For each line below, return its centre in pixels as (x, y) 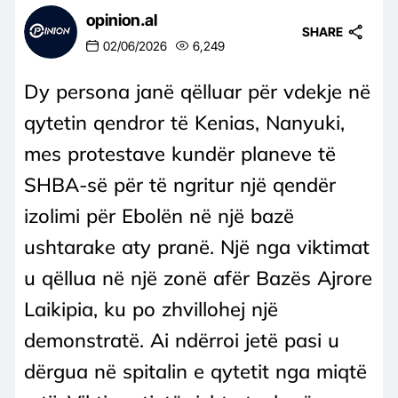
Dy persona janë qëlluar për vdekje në (197, 91)
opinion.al (122, 20)
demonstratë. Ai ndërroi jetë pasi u (182, 340)
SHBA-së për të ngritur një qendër (180, 184)
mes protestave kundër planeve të (180, 153)
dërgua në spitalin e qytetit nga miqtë (195, 371)
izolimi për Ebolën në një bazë (159, 215)
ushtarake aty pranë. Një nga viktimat (197, 247)
